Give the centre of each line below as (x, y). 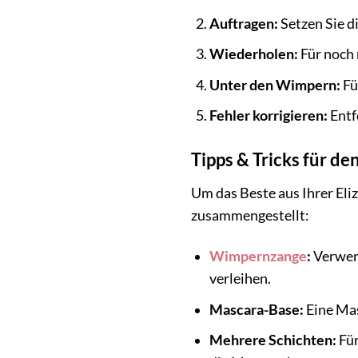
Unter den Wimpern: (274, 85)
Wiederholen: (253, 54)
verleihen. (240, 278)
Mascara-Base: (256, 309)
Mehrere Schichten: (272, 340)
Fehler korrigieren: (268, 116)
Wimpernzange (258, 256)
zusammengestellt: (250, 216)
